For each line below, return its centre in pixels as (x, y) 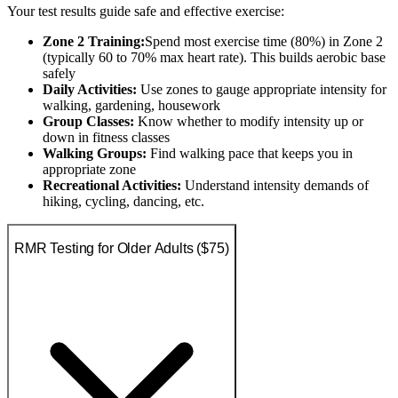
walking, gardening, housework (131, 106)
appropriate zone (89, 170)
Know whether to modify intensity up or (249, 122)
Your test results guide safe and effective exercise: (146, 12)
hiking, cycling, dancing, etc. (123, 202)
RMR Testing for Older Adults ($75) (122, 248)
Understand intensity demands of (275, 186)
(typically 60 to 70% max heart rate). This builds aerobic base (214, 58)
